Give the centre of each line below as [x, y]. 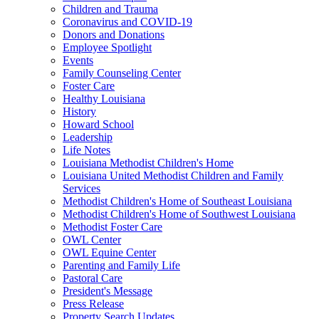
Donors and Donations [114, 34]
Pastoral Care [93, 278]
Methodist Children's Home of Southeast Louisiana [177, 201]
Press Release [93, 303]
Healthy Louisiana [104, 98]
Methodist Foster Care [113, 226]
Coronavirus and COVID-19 [127, 21]
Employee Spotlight [107, 47]
